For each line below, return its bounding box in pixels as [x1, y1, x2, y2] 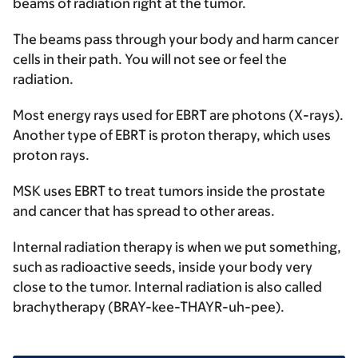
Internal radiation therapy [13, 238, 173, 255]
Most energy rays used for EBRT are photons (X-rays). [13, 106, 344, 123]
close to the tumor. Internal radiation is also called [13, 278, 322, 295]
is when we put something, [173, 238, 341, 255]
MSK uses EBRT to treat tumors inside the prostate [13, 182, 325, 199]
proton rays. [13, 146, 93, 163]
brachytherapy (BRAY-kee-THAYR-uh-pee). [13, 298, 289, 315]
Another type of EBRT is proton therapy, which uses [13, 126, 331, 143]
